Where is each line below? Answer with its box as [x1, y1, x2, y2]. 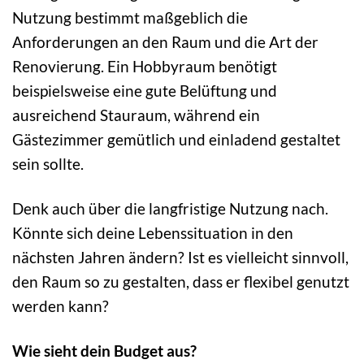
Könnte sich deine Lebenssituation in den [12, 223, 293, 242]
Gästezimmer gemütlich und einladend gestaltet [12, 129, 340, 149]
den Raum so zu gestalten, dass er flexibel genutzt [12, 271, 349, 291]
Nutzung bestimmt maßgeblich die [12, 7, 248, 27]
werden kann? [12, 296, 109, 315]
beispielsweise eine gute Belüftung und [12, 80, 277, 100]
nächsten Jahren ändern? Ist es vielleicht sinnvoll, [12, 247, 349, 266]
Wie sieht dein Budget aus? [12, 340, 197, 360]
